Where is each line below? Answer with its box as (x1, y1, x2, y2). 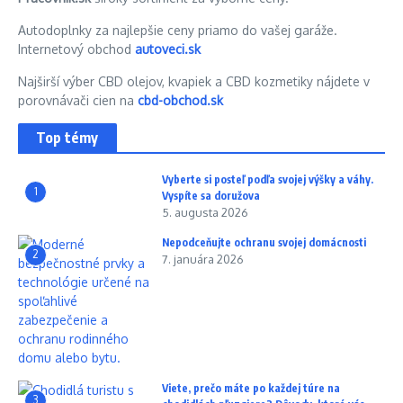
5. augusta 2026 (162, 204, 248, 219)
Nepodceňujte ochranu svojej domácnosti (162, 235, 366, 249)
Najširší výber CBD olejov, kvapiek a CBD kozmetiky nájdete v (18, 73, 370, 89)
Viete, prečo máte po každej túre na (162, 381, 340, 395)
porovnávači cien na (18, 92, 138, 108)
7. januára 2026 (162, 251, 244, 266)
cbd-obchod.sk (138, 92, 223, 108)
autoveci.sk (135, 40, 201, 57)
